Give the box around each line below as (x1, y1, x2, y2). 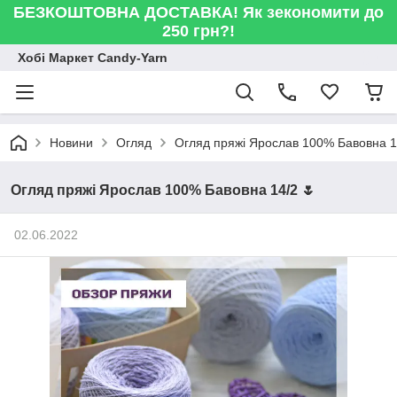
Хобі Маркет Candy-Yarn (18, 51, 167, 65)
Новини (50, 136, 93, 150)
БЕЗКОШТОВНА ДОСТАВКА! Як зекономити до (13, 4, 384, 21)
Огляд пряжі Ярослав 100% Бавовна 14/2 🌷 (11, 183, 315, 198)
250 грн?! (162, 22, 235, 40)
